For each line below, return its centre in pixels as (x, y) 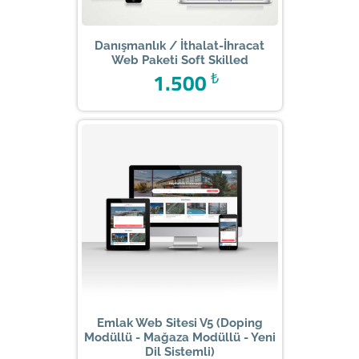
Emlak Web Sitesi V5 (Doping (179, 323)
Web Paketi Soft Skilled (179, 60)
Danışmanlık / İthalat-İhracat (179, 45)
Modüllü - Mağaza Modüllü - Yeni (179, 337)
